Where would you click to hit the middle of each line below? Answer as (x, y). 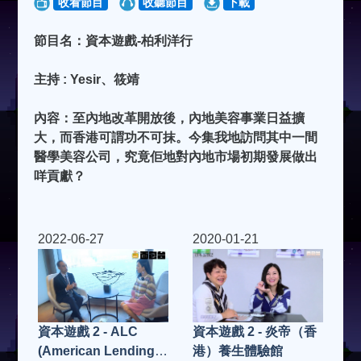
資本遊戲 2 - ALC (88, 331)
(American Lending (97, 351)
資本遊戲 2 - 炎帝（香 (255, 331)
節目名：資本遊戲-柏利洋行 (114, 40)
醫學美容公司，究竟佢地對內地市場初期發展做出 (176, 156)
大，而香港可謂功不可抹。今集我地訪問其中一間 (176, 137)
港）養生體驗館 (238, 351)
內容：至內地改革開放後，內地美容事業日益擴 (170, 118)
